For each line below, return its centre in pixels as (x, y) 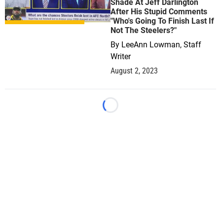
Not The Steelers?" (144, 30)
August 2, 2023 (134, 71)
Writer (121, 56)
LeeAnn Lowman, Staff (161, 45)
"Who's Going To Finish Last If (162, 21)
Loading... (127, 110)
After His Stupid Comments (159, 12)
